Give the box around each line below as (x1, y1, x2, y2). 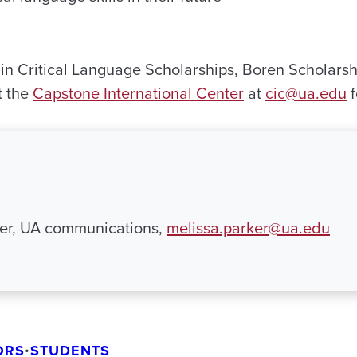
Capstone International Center (33, 81, 244, 106)
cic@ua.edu (265, 81, 347, 106)
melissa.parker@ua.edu (167, 216, 330, 241)
